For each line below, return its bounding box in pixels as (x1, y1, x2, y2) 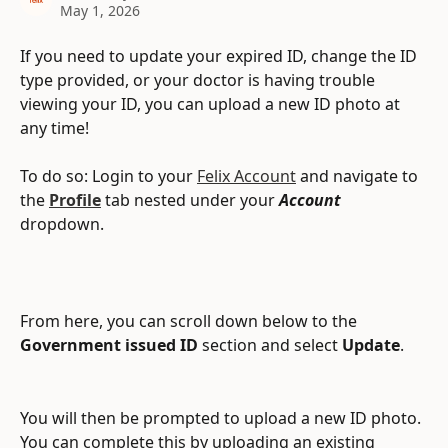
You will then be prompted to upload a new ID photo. (20, 406, 425, 429)
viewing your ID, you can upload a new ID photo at (20, 93, 404, 115)
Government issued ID (20, 334, 198, 357)
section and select (198, 334, 338, 357)
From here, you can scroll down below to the (20, 310, 361, 333)
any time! (20, 117, 89, 139)
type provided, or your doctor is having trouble (20, 69, 379, 91)
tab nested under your (105, 189, 279, 212)
